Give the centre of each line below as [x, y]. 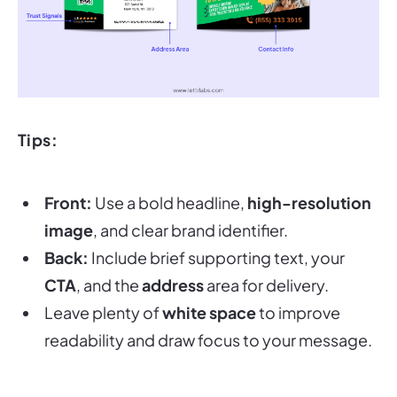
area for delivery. [266, 261]
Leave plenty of [103, 289]
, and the [109, 261]
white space [209, 289]
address [173, 261]
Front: [68, 179]
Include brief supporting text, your [217, 234]
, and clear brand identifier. [191, 206]
